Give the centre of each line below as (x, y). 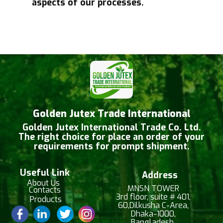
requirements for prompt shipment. (111, 146)
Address (160, 175)
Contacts (45, 190)
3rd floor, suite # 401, (153, 197)
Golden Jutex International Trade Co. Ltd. (111, 127)
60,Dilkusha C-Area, (153, 205)
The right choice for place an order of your (111, 137)
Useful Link (45, 173)
